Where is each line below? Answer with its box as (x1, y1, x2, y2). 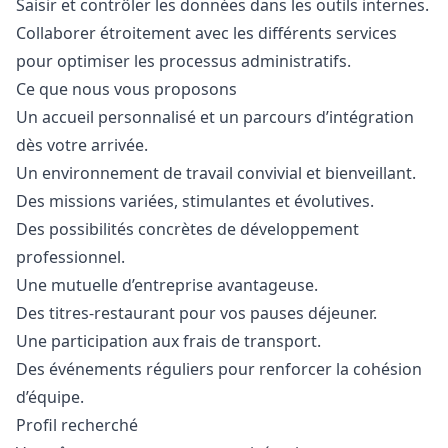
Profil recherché (16, 414, 138, 436)
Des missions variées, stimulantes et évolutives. (16, 190, 374, 212)
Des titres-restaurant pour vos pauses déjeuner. (16, 302, 377, 324)
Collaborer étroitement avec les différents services (16, 22, 397, 44)
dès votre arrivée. (16, 134, 148, 156)
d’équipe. (16, 386, 84, 408)
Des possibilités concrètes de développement (16, 218, 359, 240)
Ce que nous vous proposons (16, 78, 237, 100)
